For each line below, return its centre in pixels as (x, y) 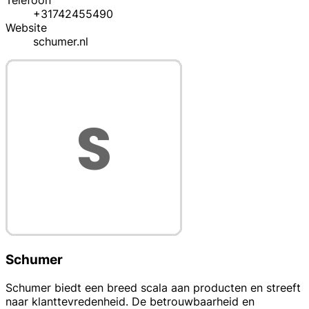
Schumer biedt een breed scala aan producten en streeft (153, 287)
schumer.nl (61, 42)
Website (26, 28)
